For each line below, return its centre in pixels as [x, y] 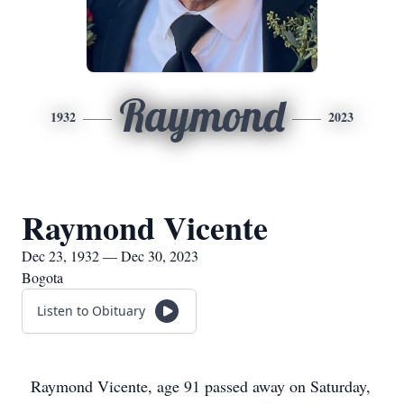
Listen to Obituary [91, 311]
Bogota [42, 277]
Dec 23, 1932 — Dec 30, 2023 [110, 256]
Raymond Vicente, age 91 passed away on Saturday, [201, 386]
